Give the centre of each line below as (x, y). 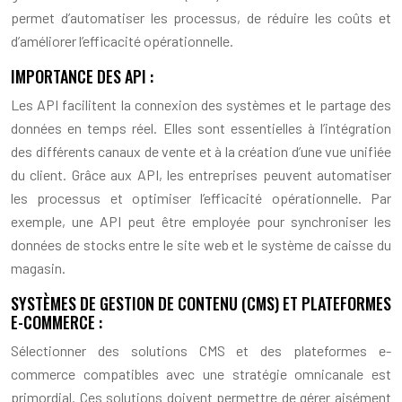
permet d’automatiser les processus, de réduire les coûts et (201, 17)
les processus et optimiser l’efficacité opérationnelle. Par (201, 197)
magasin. (38, 267)
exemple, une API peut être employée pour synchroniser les (201, 221)
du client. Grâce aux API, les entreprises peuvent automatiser (201, 174)
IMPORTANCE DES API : (82, 76)
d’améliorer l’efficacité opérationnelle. (122, 40)
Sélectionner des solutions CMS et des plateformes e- (201, 350)
